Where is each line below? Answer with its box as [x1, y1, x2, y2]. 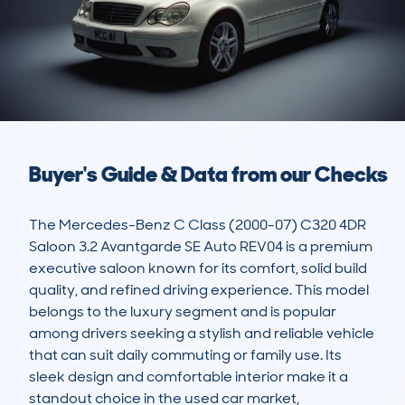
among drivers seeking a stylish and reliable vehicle [29, 324, 374, 344]
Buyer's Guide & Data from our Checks [29, 160, 388, 189]
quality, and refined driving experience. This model [29, 280, 369, 300]
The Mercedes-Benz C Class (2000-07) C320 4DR [29, 215, 366, 235]
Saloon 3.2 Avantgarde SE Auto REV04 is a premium [29, 237, 372, 257]
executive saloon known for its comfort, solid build [29, 259, 367, 278]
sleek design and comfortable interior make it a [29, 367, 348, 387]
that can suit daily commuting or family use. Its [29, 345, 342, 365]
